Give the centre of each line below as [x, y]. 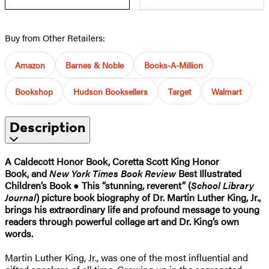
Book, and [27, 173]
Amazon [30, 65]
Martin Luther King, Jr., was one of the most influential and [126, 257]
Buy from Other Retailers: [55, 37]
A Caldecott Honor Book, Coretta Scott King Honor [112, 161]
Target [180, 91]
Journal [20, 197]
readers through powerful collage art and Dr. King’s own [122, 221]
